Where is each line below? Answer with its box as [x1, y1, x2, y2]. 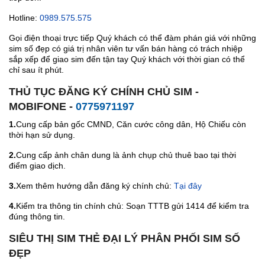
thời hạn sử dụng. [9, 130, 75, 140]
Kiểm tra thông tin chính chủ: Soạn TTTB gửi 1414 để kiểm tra [16, 201, 249, 211]
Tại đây [174, 180, 202, 190]
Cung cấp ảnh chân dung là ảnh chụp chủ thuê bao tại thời [16, 150, 236, 160]
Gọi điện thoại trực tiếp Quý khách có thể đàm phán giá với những [9, 33, 256, 43]
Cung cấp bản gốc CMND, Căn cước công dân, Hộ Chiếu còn [16, 119, 246, 129]
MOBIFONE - [9, 100, 76, 112]
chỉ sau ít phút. [9, 64, 64, 75]
